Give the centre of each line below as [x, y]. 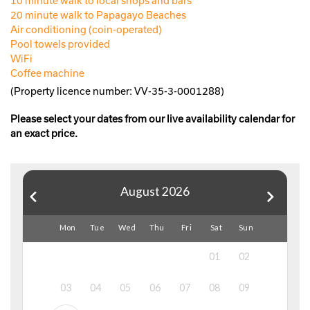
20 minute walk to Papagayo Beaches [98, 15]
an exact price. [44, 133]
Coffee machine [47, 73]
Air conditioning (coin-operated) [86, 29]
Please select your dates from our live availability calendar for [153, 118]
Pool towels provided [60, 44]
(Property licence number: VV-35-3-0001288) [117, 91]
